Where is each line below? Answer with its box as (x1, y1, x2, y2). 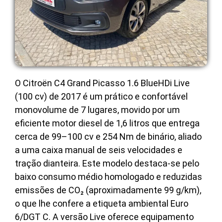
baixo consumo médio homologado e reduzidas (15, 171, 202, 182)
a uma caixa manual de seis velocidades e (15, 145, 182, 156)
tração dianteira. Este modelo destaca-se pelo (15, 158, 199, 169)
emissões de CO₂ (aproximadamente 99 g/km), (15, 185, 201, 196)
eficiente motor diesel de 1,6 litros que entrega (15, 118, 200, 129)
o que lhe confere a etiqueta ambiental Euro (15, 198, 188, 209)
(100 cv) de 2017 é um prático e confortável (15, 91, 188, 102)
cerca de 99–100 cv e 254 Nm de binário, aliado (15, 131, 202, 142)
